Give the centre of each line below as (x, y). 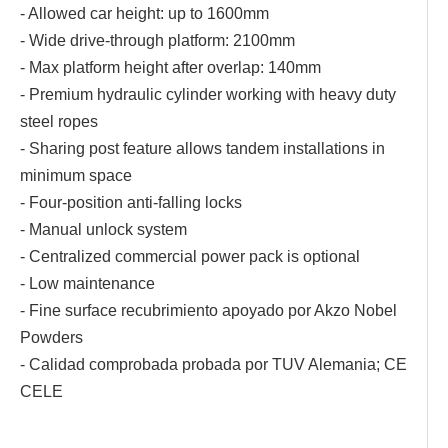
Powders (51, 337)
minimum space (76, 175)
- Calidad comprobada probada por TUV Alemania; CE (213, 364)
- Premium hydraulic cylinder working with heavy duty (208, 94)
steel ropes (59, 121)
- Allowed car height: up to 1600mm (144, 13)
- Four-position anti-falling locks (131, 202)
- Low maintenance (87, 283)
